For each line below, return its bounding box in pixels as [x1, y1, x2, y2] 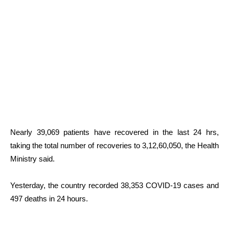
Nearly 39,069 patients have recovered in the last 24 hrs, [10, 128, 219, 137]
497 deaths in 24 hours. [10, 194, 88, 203]
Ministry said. [10, 154, 55, 164]
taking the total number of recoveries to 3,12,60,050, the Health [10, 141, 219, 150]
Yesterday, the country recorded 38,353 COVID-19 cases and [10, 181, 219, 190]
